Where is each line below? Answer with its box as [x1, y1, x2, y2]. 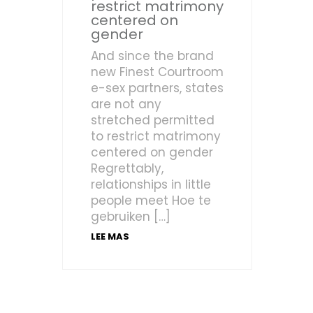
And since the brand [91, 48, 214, 65]
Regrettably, [91, 160, 163, 177]
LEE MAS [91, 230, 129, 244]
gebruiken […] [91, 208, 170, 226]
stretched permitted [91, 112, 214, 129]
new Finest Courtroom [91, 64, 224, 81]
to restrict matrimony [91, 128, 221, 145]
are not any [91, 96, 161, 113]
